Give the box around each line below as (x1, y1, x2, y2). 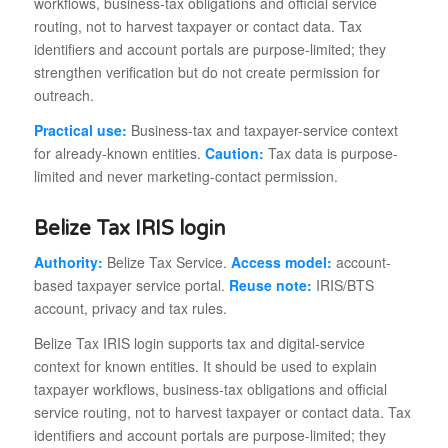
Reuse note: (228, 275, 312, 296)
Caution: (204, 142, 264, 163)
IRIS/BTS (311, 275, 374, 296)
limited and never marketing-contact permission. (33, 165, 338, 186)
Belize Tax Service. (102, 252, 231, 273)
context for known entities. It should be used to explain (33, 356, 377, 377)
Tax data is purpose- (263, 142, 398, 163)
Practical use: (33, 119, 127, 140)
